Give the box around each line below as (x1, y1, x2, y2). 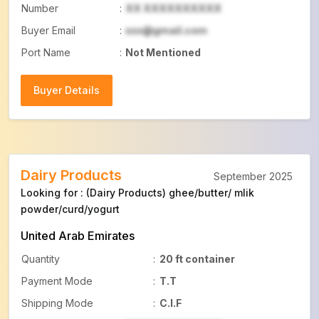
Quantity (21, 253, 60, 265)
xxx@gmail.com (125, 24, 207, 36)
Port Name (21, 46, 70, 58)
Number (21, 2, 58, 14)
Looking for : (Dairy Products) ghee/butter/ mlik (21, 187, 254, 199)
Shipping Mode (21, 297, 93, 309)
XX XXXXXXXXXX (125, 2, 221, 14)
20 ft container (159, 253, 235, 265)
